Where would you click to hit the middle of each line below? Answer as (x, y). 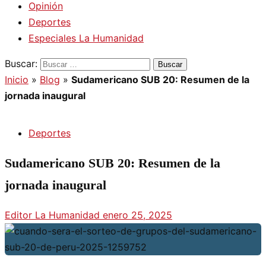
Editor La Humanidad (54, 215)
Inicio (17, 80)
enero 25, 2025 (137, 215)
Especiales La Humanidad (86, 38)
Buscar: (21, 64)
